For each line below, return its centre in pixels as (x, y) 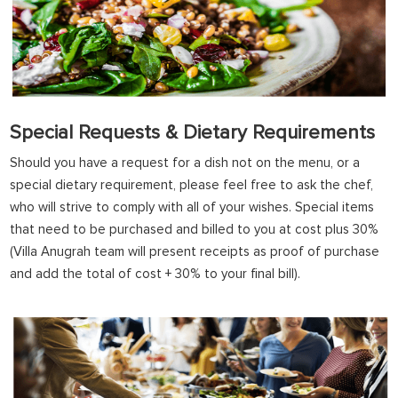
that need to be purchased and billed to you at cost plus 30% (195, 230)
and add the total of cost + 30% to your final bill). (155, 274)
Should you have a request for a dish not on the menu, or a (185, 163)
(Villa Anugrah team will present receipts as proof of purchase (195, 252)
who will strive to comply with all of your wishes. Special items (192, 207)
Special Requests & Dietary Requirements (193, 133)
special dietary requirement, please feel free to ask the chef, (192, 185)
